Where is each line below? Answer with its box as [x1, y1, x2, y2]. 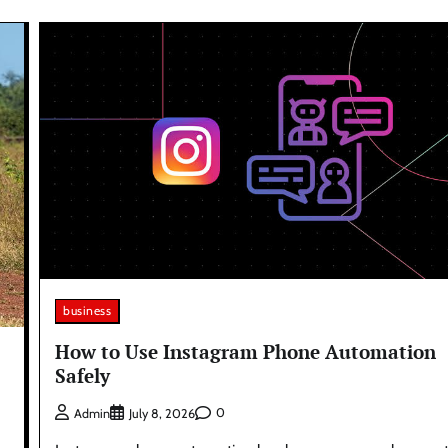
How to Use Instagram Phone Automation [55, 339, 437, 365]
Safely [55, 363, 111, 389]
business [63, 303, 112, 319]
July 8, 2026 [129, 405, 196, 421]
